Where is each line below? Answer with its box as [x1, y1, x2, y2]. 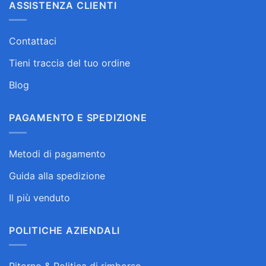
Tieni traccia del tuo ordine [9, 57, 130, 69]
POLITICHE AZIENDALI [9, 224, 121, 236]
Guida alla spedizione [9, 169, 105, 182]
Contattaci [9, 35, 56, 47]
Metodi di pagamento [9, 147, 106, 160]
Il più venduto [9, 191, 70, 204]
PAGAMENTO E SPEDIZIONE [9, 112, 147, 124]
